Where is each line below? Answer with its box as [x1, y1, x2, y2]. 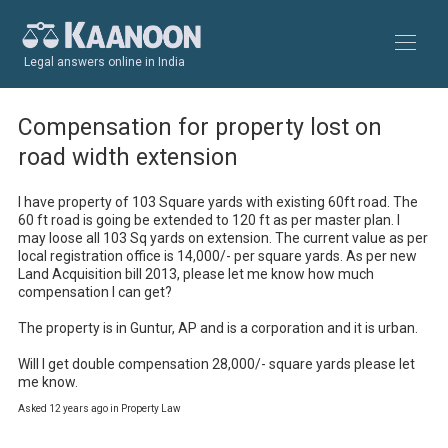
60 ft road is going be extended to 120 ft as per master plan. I [18, 212, 400, 228]
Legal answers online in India [24, 55, 185, 69]
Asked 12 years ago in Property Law [18, 403, 181, 414]
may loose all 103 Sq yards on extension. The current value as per [18, 230, 428, 246]
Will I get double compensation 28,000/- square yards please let [18, 356, 415, 372]
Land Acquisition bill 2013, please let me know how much [18, 266, 374, 282]
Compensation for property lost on [18, 114, 382, 141]
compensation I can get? [18, 284, 172, 300]
